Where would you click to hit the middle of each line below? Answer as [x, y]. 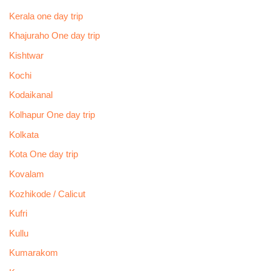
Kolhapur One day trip [52, 115]
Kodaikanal [31, 95]
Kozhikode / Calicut [47, 194]
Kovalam [26, 174]
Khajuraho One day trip [54, 36]
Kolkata [24, 135]
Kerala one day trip [46, 16]
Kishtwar [26, 56]
